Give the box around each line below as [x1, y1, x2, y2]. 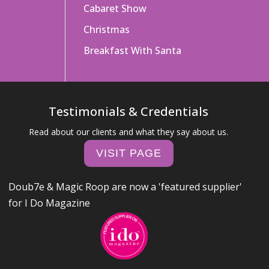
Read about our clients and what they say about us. [29, 126, 229, 138]
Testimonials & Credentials [49, 103, 209, 119]
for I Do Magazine [8, 196, 91, 210]
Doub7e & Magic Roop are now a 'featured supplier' [8, 180, 243, 193]
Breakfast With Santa [83, 44, 182, 57]
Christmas [83, 23, 130, 36]
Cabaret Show [83, 2, 147, 15]
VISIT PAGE [95, 147, 162, 160]
